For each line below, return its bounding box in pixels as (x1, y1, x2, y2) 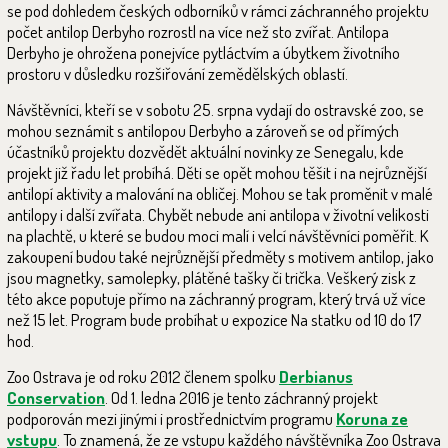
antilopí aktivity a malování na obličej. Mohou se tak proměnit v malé (7, 183, 433, 205)
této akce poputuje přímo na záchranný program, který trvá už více (7, 288, 426, 310)
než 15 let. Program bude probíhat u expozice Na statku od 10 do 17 (7, 309, 421, 331)
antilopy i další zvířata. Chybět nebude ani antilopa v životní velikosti (7, 204, 429, 226)
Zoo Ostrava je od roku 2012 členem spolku (7, 366, 279, 388)
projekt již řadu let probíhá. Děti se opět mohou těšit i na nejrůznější (7, 162, 427, 184)
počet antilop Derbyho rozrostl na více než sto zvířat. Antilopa (7, 21, 389, 43)
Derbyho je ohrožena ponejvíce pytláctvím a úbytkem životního (7, 42, 400, 64)
